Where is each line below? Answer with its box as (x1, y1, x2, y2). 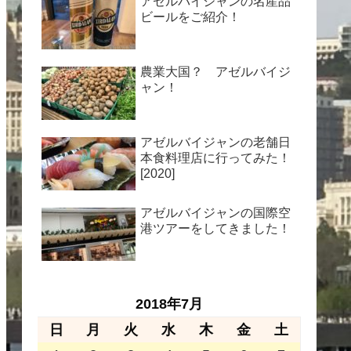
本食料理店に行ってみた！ (140, 150, 291, 165)
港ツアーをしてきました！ (140, 221, 291, 235)
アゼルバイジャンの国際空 (140, 205, 291, 219)
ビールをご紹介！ (140, 9, 241, 24)
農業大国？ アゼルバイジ (140, 64, 291, 78)
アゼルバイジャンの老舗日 (140, 135, 291, 149)
